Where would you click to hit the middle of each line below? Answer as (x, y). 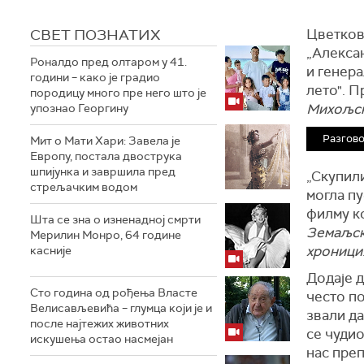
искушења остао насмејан (102, 339)
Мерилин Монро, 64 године (106, 235)
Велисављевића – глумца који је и (121, 308)
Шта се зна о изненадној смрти (115, 219)
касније (51, 250)
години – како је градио (95, 77)
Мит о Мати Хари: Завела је (105, 141)
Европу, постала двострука (106, 156)
